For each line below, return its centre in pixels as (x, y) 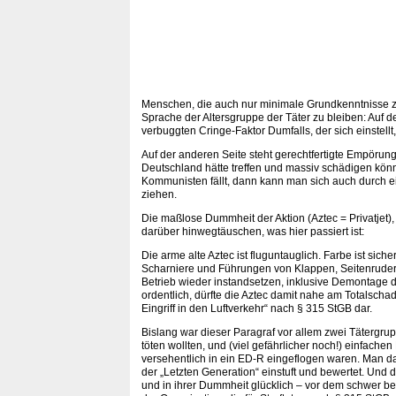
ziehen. (159, 194)
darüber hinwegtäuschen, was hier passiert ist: (253, 232)
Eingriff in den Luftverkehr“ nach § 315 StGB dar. (257, 308)
